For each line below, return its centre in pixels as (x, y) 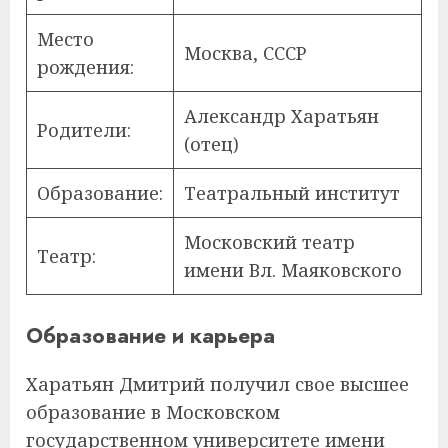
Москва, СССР (245, 52)
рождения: (85, 66)
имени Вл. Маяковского (293, 269)
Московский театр (269, 241)
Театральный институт (292, 192)
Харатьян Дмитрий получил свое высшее (217, 383)
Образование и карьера (150, 335)
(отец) (211, 143)
